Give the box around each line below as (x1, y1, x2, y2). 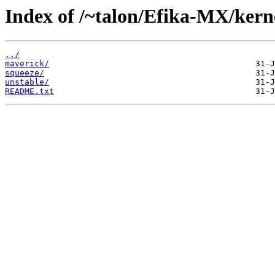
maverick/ (5, 59, 49, 69)
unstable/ (5, 77, 49, 87)
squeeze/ (5, 68, 44, 78)
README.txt (5, 87, 54, 96)
